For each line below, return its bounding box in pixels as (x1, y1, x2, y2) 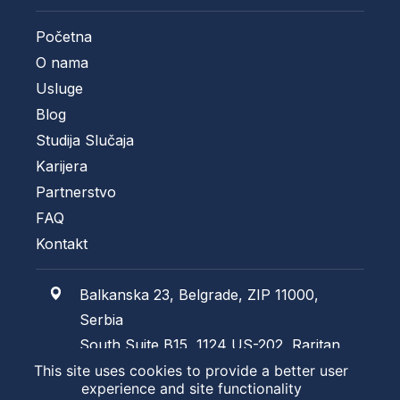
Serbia (79, 310, 123, 329)
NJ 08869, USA (79, 360, 190, 379)
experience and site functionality (80, 379, 302, 397)
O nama (36, 53, 88, 71)
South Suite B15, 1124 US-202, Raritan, (79, 335, 345, 354)
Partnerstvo (36, 182, 116, 201)
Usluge (36, 79, 83, 97)
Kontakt (36, 234, 87, 253)
